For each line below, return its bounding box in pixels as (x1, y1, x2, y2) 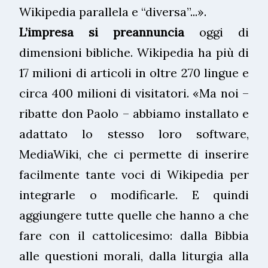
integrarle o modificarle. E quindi (19, 187, 249, 202)
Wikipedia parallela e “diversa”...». (19, 4, 206, 19)
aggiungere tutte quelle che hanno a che (19, 207, 249, 223)
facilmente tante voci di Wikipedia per (19, 166, 249, 182)
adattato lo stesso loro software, (19, 126, 249, 141)
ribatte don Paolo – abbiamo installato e (19, 105, 249, 121)
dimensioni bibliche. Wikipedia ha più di (19, 44, 249, 60)
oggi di (184, 24, 249, 39)
